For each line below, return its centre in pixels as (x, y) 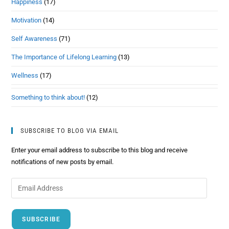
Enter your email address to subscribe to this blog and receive (100, 150)
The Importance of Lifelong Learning (64, 57)
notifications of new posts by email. (63, 162)
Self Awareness (35, 39)
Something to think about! (48, 98)
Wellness (25, 76)
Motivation (27, 20)
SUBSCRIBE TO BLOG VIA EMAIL (70, 131)
